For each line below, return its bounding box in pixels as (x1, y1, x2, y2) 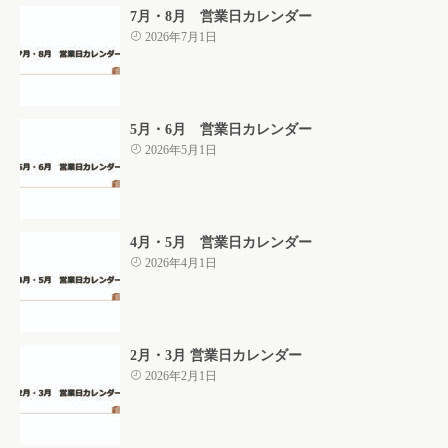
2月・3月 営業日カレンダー (130, 348, 302, 364)
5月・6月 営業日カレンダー (130, 122, 312, 138)
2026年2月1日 (142, 369, 217, 384)
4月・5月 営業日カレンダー (130, 235, 312, 251)
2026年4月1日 (142, 256, 217, 271)
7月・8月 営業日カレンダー (130, 9, 312, 25)
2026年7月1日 (142, 30, 217, 45)
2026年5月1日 (142, 143, 217, 158)
